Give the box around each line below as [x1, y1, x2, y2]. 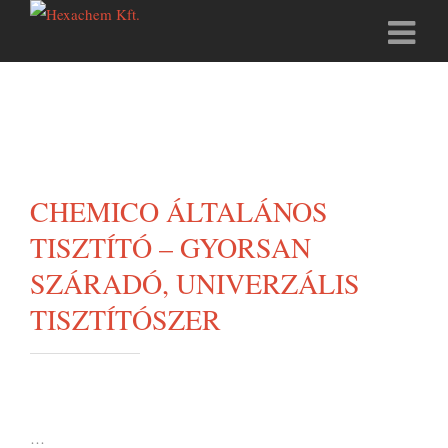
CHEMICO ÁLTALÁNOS [30, 192, 328, 230]
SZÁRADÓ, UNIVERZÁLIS [30, 264, 360, 302]
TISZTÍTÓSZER [30, 300, 221, 338]
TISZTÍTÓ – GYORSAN [30, 228, 311, 266]
